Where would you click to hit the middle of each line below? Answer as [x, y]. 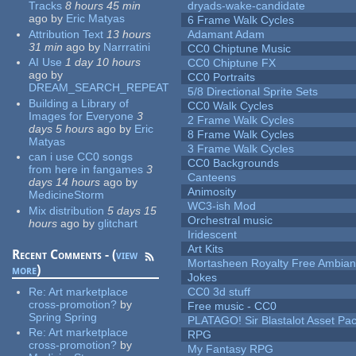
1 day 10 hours [103, 62]
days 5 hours [62, 128]
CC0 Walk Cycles [231, 106]
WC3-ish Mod [222, 206]
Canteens [212, 178]
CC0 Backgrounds [234, 163]
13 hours [129, 34]
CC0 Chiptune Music [240, 49]
